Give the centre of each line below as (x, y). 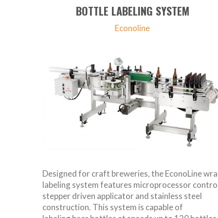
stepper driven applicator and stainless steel (122, 196)
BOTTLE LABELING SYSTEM (132, 11)
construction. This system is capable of (113, 207)
